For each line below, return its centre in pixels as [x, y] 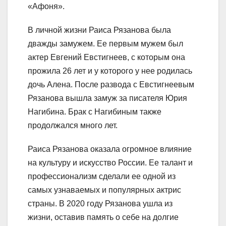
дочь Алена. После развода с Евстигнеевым [111, 84]
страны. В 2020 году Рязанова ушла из [100, 203]
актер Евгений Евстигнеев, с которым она [106, 57]
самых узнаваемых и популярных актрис [104, 190]
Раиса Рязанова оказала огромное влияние [110, 149]
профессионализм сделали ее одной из [102, 176]
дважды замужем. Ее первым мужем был [105, 43]
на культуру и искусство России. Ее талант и [110, 162]
